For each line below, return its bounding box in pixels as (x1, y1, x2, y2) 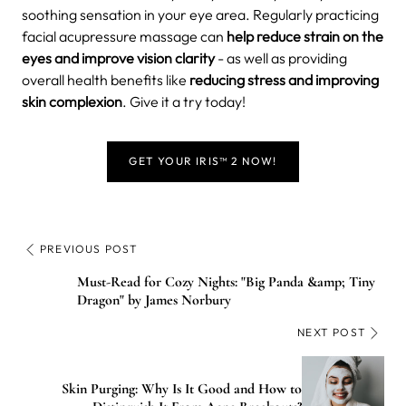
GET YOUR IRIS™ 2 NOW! (129, 154, 277, 169)
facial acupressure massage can (22, 27, 227, 46)
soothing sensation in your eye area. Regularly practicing (22, 5, 379, 24)
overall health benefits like (22, 71, 189, 90)
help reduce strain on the (227, 27, 383, 46)
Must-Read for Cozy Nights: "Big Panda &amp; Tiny (77, 273, 376, 292)
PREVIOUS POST (40, 242, 139, 256)
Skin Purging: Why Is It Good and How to (62, 379, 302, 398)
